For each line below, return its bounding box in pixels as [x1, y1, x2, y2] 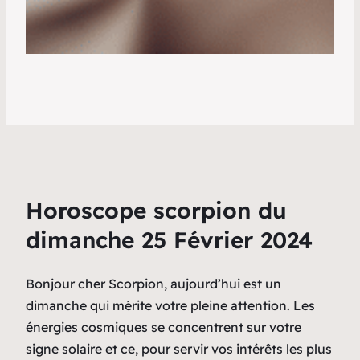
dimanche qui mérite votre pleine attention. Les [26, 297, 315, 313]
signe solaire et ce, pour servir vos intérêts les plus [26, 340, 332, 357]
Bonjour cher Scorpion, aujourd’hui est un [26, 275, 281, 292]
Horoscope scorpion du [26, 195, 287, 224]
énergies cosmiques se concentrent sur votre [26, 318, 301, 335]
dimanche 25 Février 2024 [26, 225, 313, 254]
